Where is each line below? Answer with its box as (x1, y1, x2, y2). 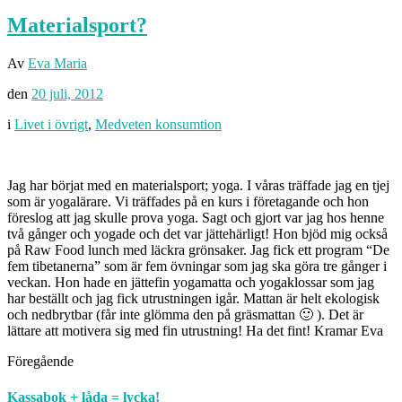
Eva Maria (28, 56, 87, 72)
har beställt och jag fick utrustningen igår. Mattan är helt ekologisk (7, 291, 380, 307)
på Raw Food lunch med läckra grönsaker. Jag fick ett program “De (7, 242, 389, 258)
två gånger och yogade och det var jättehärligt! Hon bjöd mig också (7, 226, 388, 242)
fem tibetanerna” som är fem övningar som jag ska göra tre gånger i (7, 258, 387, 275)
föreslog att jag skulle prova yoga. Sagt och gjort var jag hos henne (7, 210, 384, 226)
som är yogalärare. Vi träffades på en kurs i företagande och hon (7, 194, 369, 210)
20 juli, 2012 (31, 86, 103, 102)
